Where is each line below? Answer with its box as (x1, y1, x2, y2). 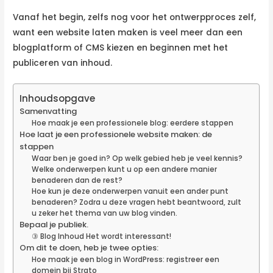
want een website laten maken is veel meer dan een (13, 26, 243, 38)
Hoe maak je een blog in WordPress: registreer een (31, 255, 219, 265)
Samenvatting (19, 105, 77, 118)
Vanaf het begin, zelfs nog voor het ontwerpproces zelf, (13, 11, 257, 23)
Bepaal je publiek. (19, 219, 89, 231)
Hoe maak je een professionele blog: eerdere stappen (31, 118, 233, 129)
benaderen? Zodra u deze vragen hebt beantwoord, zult (31, 197, 241, 208)
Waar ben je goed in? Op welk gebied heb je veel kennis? (31, 154, 243, 164)
